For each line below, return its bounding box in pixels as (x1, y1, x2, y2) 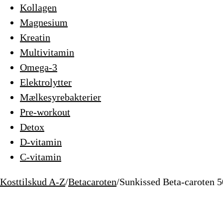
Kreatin (20, 32, 50, 43)
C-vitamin (20, 151, 61, 162)
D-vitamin (20, 136, 62, 147)
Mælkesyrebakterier (20, 92, 101, 103)
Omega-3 (20, 62, 57, 73)
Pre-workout (20, 107, 70, 117)
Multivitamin (20, 47, 74, 58)
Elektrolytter (20, 77, 72, 88)
